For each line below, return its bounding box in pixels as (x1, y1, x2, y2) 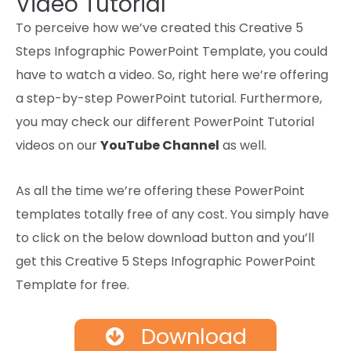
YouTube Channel (100, 136, 219, 154)
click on (32, 228, 79, 247)
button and (208, 228, 283, 247)
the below (79, 228, 147, 247)
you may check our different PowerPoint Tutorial (16, 112, 314, 131)
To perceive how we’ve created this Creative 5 (16, 18, 303, 37)
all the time (34, 181, 103, 200)
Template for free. (16, 275, 129, 294)
